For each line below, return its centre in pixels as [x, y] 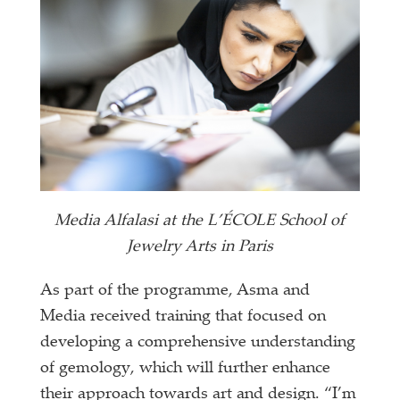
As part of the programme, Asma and [175, 291]
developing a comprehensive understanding [198, 342]
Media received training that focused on [183, 317]
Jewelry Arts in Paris [200, 247]
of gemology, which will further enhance [186, 368]
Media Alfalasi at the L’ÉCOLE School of [200, 221]
